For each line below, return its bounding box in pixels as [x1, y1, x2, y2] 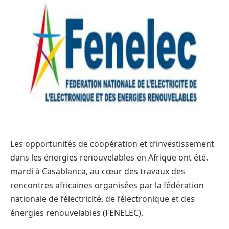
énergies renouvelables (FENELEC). [10, 207, 143, 218]
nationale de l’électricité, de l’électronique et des [10, 193, 195, 204]
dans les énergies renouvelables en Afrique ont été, [10, 151, 208, 163]
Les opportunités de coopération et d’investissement [10, 138, 214, 149]
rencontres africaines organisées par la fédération [10, 179, 204, 191]
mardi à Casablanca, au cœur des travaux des [10, 165, 185, 177]
